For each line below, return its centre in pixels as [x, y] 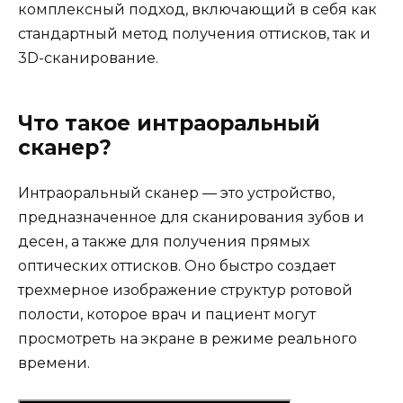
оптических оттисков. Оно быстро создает [177, 265]
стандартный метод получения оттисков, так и [194, 33]
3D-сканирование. [88, 58]
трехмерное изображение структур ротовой [185, 290]
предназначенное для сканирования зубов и [191, 217]
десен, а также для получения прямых [164, 241]
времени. [54, 363]
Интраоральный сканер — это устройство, [176, 193]
